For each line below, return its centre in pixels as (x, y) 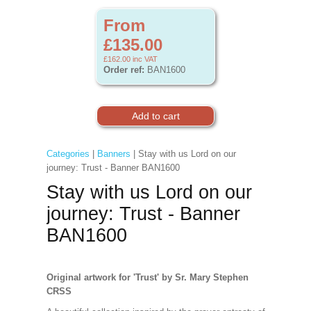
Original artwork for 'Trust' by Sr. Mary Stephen (147, 277)
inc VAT (144, 59)
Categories (68, 154)
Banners (114, 154)
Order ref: (124, 70)
